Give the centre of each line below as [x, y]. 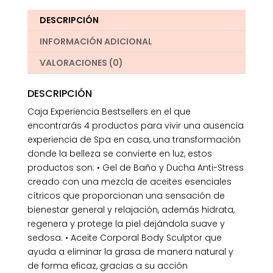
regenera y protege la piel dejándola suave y [126, 223]
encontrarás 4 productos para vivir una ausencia [135, 125]
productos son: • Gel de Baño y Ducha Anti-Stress [135, 167]
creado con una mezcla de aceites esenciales [129, 181]
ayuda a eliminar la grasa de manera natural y [130, 251]
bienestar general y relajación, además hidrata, [131, 209]
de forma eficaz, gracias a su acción [107, 265]
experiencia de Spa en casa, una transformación [134, 139]
